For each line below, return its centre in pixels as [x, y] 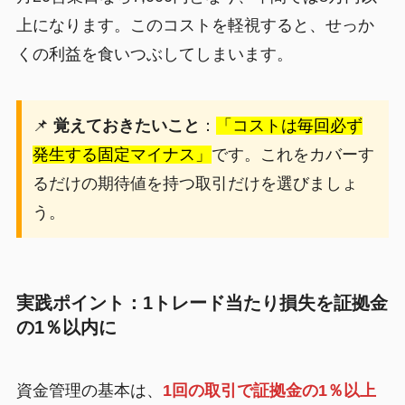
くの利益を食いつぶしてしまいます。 [154, 54]
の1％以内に [66, 328]
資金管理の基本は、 [89, 390]
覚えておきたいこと [126, 126]
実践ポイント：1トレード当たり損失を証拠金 [202, 303]
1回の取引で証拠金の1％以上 [269, 390]
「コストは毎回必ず [289, 126]
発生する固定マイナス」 [122, 155]
